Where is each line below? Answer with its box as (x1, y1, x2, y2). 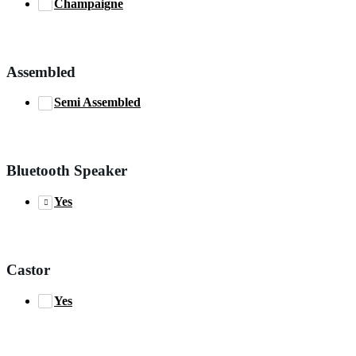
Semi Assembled (54, 95, 141, 110)
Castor (6, 261, 50, 279)
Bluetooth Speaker (6, 162, 127, 180)
